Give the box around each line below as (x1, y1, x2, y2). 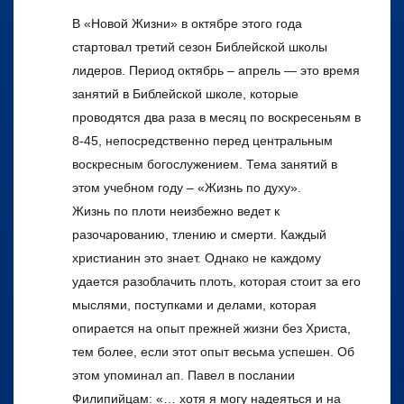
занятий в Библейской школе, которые (72, 86, 298, 101)
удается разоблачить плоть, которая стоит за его (72, 273, 361, 289)
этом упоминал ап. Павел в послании (72, 367, 295, 382)
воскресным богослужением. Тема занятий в (72, 156, 337, 171)
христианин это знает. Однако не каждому (72, 250, 321, 265)
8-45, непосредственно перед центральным (72, 133, 333, 148)
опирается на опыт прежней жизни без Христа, (72, 320, 351, 335)
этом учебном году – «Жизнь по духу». (72, 179, 301, 195)
